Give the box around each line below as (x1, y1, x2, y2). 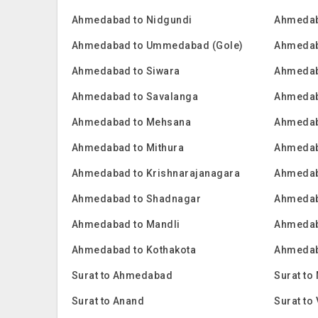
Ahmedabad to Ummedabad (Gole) (71, 40, 243, 51)
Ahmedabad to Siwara (71, 65, 180, 77)
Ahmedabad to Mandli (71, 219, 180, 230)
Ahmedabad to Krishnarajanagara (71, 168, 241, 179)
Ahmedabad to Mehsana (71, 116, 192, 128)
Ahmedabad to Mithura (71, 142, 185, 153)
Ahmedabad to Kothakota (71, 244, 197, 256)
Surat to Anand (71, 295, 145, 307)
